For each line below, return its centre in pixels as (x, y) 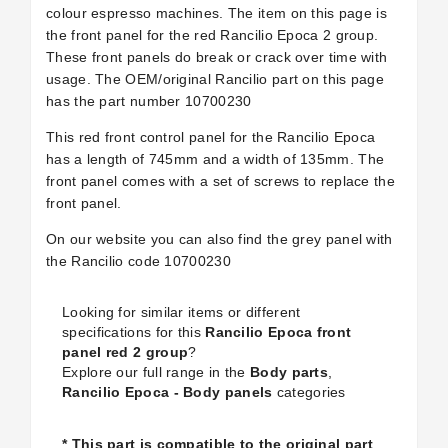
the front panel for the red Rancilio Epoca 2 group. (212, 35)
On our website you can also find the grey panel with (219, 239)
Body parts (289, 372)
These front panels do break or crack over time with (217, 57)
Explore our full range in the (156, 372)
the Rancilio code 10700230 (141, 261)
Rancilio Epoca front (278, 332)
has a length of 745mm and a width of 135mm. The (215, 159)
